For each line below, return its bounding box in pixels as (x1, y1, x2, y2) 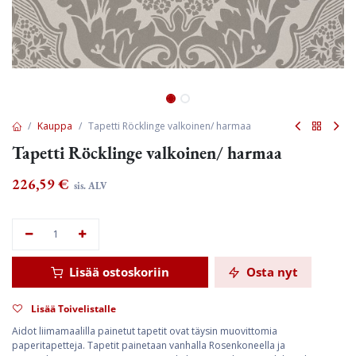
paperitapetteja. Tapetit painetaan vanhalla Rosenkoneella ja (12, 339, 285, 352)
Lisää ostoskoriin (66, 264, 169, 280)
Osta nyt (243, 264, 298, 280)
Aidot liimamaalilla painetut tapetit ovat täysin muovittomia (12, 324, 277, 338)
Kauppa (37, 118, 72, 133)
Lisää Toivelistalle (31, 302, 116, 315)
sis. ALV (72, 180, 106, 192)
